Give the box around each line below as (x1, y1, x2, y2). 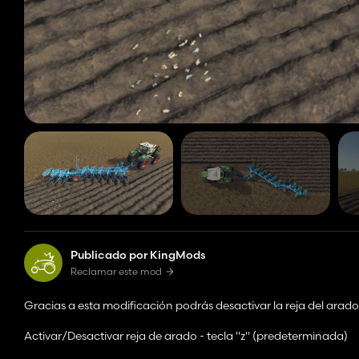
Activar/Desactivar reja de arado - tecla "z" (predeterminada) (24, 329, 348, 344)
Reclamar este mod (71, 265, 162, 278)
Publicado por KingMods (71, 248, 205, 263)
